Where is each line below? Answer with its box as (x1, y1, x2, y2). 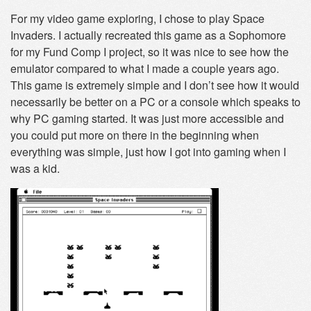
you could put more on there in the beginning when (10, 127, 259, 143)
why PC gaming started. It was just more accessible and (10, 110, 284, 126)
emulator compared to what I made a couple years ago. (10, 60, 279, 76)
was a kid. (10, 160, 60, 176)
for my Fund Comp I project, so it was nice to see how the (10, 44, 289, 60)
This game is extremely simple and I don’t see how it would (10, 77, 299, 93)
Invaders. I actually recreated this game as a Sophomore (10, 27, 286, 43)
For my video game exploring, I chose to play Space (10, 10, 264, 26)
